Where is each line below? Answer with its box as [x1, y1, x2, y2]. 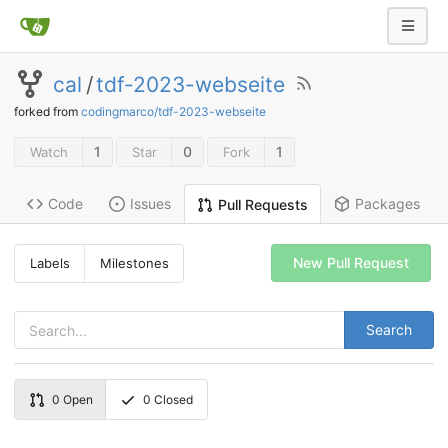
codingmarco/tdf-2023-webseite [81, 104, 266, 119]
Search [366, 321, 412, 339]
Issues [130, 195, 171, 213]
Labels [29, 255, 70, 272]
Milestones [99, 255, 169, 272]
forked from [14, 104, 81, 119]
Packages [355, 195, 420, 213]
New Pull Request [292, 254, 409, 272]
